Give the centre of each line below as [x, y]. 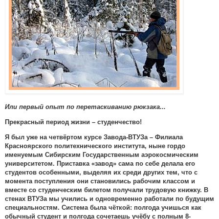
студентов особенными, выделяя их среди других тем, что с [101, 173]
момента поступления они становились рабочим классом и [100, 181]
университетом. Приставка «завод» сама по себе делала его [100, 164]
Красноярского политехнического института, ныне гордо [95, 146]
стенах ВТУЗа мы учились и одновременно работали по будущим [109, 199]
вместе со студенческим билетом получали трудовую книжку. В [107, 190]
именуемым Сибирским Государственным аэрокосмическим [102, 155]
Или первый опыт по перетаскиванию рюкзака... [85, 107]
